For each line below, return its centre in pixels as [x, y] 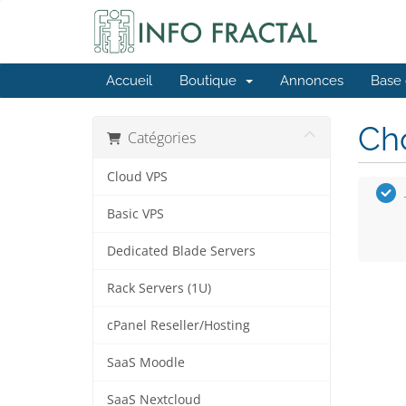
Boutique [212, 81]
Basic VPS [135, 214]
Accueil [129, 81]
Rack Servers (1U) [159, 288]
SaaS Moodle [146, 362]
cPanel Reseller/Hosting [179, 325]
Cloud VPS [137, 177]
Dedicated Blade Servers [181, 251]
